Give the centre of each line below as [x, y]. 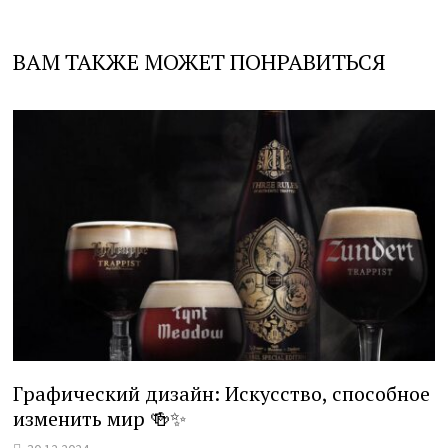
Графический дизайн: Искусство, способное [222, 393]
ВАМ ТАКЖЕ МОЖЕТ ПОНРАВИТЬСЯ [200, 61]
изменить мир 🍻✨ [100, 418]
